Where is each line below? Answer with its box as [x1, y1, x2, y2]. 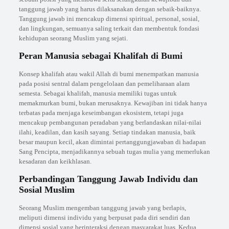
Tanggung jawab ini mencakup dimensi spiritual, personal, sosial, [18, 15, 199, 22]
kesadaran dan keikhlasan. [18, 157, 91, 165]
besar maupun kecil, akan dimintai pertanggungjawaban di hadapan [18, 138, 206, 146]
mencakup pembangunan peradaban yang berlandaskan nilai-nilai [18, 119, 201, 126]
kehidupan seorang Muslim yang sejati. [18, 34, 128, 42]
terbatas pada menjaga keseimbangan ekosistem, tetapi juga [18, 109, 184, 117]
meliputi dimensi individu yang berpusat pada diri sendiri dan [18, 214, 190, 221]
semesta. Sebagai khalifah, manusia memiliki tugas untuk [18, 89, 177, 97]
